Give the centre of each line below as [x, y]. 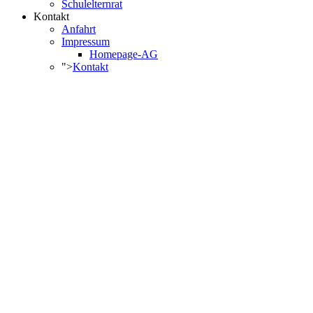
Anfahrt [79, 29]
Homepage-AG [124, 54]
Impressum [86, 41]
